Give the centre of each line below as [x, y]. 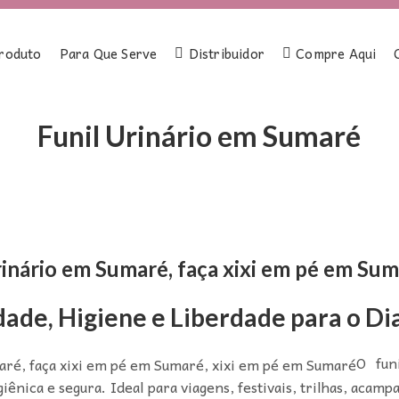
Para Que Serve [108, 53]
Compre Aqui [336, 53]
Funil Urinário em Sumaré [199, 136]
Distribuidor [227, 53]
